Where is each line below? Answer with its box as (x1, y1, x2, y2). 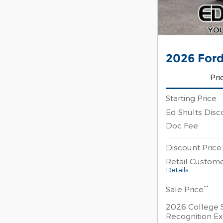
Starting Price (166, 93, 217, 103)
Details (166, 165, 188, 174)
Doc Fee (166, 120, 198, 130)
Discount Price (166, 142, 222, 152)
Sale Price (166, 184, 204, 194)
